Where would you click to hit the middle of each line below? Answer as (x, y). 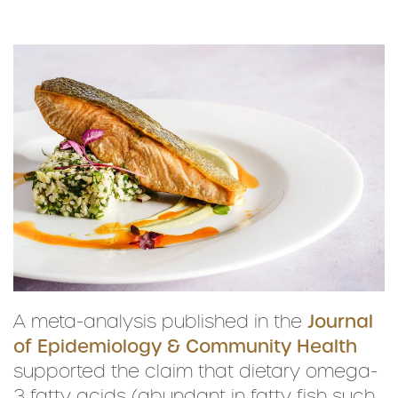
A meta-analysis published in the (160, 322)
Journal (340, 322)
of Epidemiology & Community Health (185, 347)
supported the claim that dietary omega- (195, 372)
